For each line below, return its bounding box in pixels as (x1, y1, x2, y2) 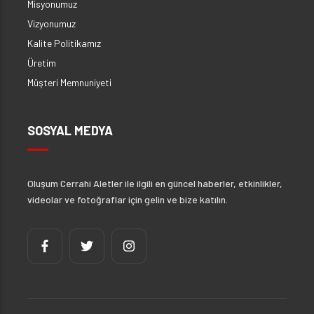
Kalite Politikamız (27, 36, 101, 49)
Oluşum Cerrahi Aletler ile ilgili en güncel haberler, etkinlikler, (27, 177, 282, 189)
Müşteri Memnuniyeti (27, 76, 111, 88)
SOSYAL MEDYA (27, 122, 113, 138)
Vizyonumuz (27, 17, 76, 29)
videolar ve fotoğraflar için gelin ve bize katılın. (27, 193, 228, 205)
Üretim (27, 56, 56, 69)
